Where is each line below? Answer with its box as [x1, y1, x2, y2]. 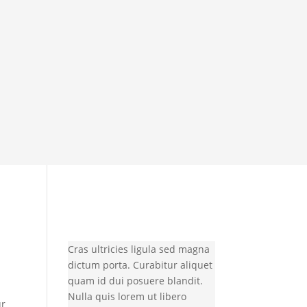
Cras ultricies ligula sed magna [67, 243, 210, 256]
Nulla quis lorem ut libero [67, 290, 186, 304]
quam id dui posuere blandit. [67, 274, 203, 288]
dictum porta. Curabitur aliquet [67, 258, 212, 272]
